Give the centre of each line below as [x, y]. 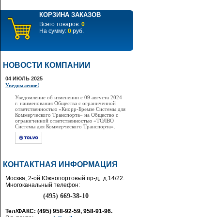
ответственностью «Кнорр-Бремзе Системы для [70, 109]
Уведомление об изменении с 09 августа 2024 [69, 97]
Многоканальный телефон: [43, 185]
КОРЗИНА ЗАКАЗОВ [70, 15]
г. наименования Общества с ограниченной [65, 103]
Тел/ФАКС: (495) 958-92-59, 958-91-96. [59, 211]
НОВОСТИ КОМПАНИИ [47, 65]
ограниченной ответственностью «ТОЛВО [64, 121]
